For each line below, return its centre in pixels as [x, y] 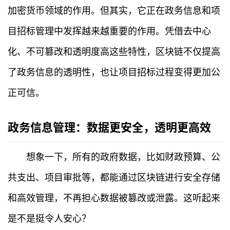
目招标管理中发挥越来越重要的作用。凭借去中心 [109, 31]
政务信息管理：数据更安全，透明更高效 [109, 128]
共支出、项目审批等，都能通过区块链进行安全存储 [114, 178]
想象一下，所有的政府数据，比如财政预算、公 [123, 157]
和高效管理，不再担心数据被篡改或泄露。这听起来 [114, 198]
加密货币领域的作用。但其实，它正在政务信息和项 [114, 11]
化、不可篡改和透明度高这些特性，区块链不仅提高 [114, 52]
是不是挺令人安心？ [49, 219]
